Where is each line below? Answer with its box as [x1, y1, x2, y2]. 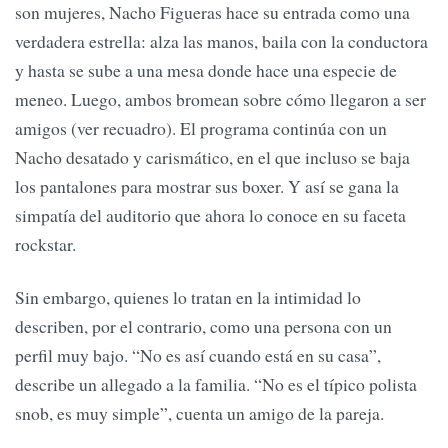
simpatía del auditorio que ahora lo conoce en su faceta [15, 203, 406, 228]
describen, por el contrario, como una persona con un [15, 314, 392, 339]
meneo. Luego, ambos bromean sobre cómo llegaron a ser [15, 87, 426, 112]
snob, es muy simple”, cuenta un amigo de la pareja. [15, 401, 384, 426]
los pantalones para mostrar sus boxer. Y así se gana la [15, 174, 399, 199]
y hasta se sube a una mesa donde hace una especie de [15, 58, 397, 83]
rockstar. [15, 232, 76, 257]
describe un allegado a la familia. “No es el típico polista [15, 372, 417, 397]
